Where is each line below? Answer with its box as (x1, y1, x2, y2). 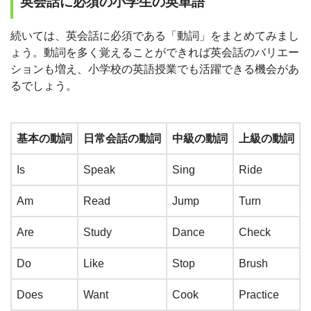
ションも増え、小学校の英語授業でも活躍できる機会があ (10, 63, 299, 75)
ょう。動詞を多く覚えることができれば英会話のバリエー (10, 47, 299, 58)
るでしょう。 (10, 80, 77, 92)
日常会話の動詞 (83, 133, 161, 144)
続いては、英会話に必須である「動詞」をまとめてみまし (10, 30, 299, 42)
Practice (239, 289, 279, 301)
